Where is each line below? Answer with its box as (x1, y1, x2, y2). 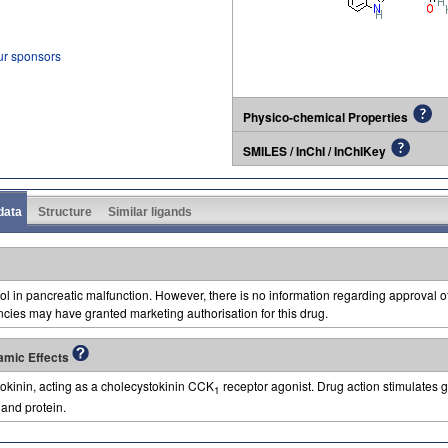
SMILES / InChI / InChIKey (243, 141, 386, 160)
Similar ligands (108, 204, 192, 219)
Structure (38, 204, 92, 219)
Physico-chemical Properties (243, 107, 408, 126)
